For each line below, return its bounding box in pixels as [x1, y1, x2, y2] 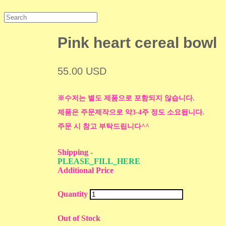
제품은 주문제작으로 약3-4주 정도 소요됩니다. [58, 108, 205, 117]
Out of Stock [58, 214, 101, 223]
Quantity [58, 190, 88, 199]
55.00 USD [58, 66, 107, 77]
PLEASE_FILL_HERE [58, 157, 141, 166]
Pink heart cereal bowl [58, 34, 217, 51]
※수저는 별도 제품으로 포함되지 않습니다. [58, 94, 195, 102]
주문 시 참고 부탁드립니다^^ [58, 123, 150, 131]
